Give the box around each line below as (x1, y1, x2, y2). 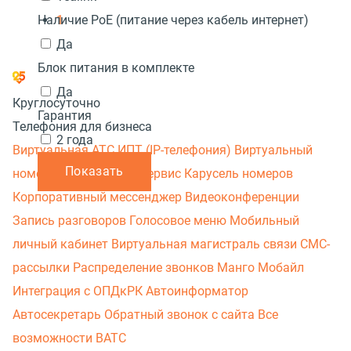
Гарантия (38, 107, 92, 123)
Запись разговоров (13, 213, 129, 228)
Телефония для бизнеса (13, 119, 152, 134)
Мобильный (230, 213, 299, 228)
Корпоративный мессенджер (13, 190, 185, 204)
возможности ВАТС (13, 331, 126, 346)
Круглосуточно (13, 96, 100, 110)
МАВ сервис (111, 166, 184, 181)
